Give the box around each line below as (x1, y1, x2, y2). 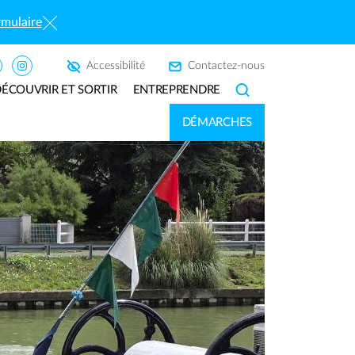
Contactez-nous (188, 59, 265, 71)
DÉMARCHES (181, 116, 252, 128)
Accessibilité (86, 59, 145, 71)
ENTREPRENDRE (132, 84, 220, 96)
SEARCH (236, 84, 281, 96)
